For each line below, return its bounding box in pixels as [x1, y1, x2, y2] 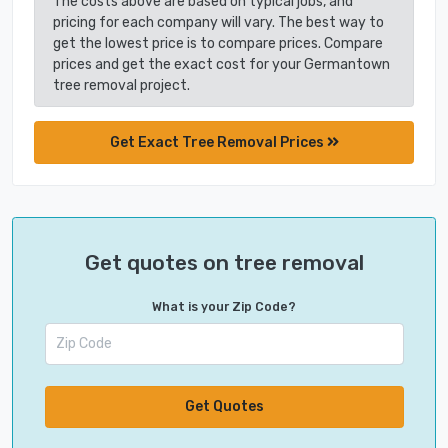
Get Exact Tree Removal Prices [109, 133, 327, 151]
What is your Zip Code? [152, 299, 296, 314]
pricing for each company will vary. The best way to [52, 13, 384, 31]
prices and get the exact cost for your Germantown [52, 55, 390, 73]
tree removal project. [52, 76, 190, 94]
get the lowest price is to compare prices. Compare [52, 34, 383, 52]
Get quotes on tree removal [84, 249, 364, 275]
